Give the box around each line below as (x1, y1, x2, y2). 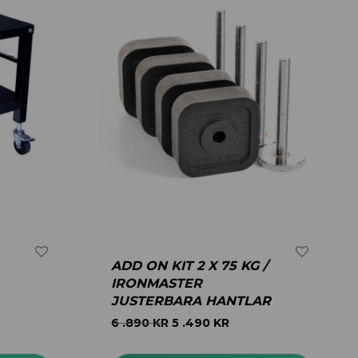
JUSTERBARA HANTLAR (111, 293, 271, 308)
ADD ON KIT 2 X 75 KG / (111, 258, 268, 273)
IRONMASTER (111, 276, 202, 291)
